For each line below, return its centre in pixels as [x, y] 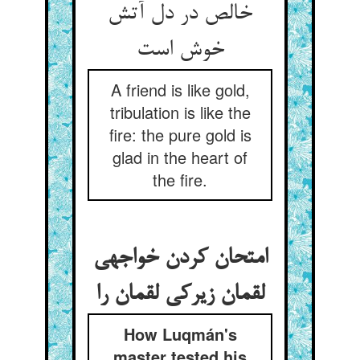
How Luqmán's [180, 334]
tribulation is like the [180, 112]
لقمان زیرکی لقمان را [180, 295]
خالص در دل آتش [180, 14]
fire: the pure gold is [180, 135]
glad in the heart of [180, 157]
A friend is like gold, [180, 90]
